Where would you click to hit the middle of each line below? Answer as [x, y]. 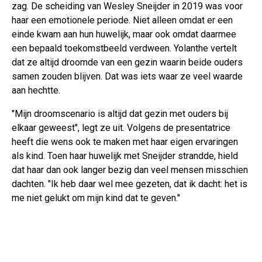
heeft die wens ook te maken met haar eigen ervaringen [125, 142]
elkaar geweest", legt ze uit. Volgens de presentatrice [121, 127]
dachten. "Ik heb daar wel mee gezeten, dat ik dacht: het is [130, 184]
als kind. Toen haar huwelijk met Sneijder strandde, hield [125, 156]
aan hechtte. [36, 90]
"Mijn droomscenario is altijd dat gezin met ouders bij [120, 113]
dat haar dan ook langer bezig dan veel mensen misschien [130, 170]
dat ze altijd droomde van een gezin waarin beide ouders [127, 62]
